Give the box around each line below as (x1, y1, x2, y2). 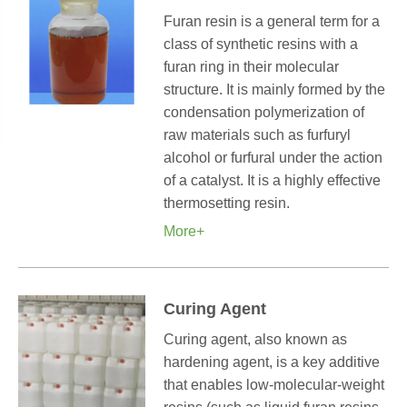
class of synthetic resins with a (164, 36, 358, 52)
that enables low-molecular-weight (164, 377, 384, 392)
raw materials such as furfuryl (164, 127, 351, 143)
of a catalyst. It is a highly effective (164, 173, 381, 188)
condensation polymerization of (164, 104, 364, 120)
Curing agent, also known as (164, 332, 347, 347)
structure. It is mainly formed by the (164, 82, 385, 97)
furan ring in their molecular (164, 59, 339, 74)
